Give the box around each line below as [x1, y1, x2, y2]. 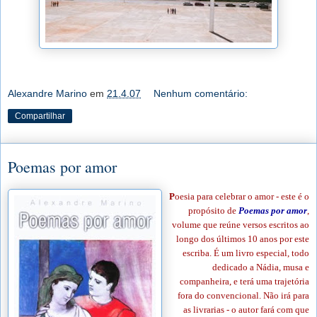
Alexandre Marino [8, 88, 87, 99]
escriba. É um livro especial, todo [183, 247, 309, 258]
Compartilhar [15, 111, 65, 121]
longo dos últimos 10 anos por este [176, 233, 309, 244]
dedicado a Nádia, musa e [212, 261, 309, 272]
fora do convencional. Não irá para [178, 289, 309, 301]
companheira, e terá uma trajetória [180, 275, 309, 287]
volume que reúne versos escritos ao [172, 219, 309, 230]
